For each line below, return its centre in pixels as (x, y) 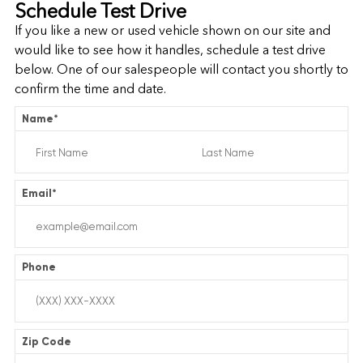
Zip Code (47, 342)
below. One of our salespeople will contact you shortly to (181, 70)
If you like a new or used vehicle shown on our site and (172, 31)
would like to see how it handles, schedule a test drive (170, 50)
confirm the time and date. (90, 89)
